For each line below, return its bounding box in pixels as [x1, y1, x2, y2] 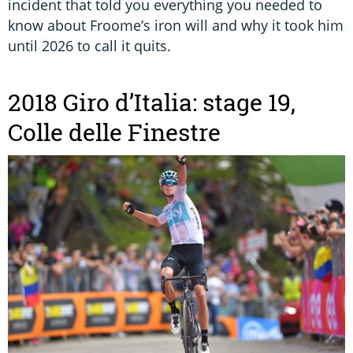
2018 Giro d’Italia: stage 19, [8, 87, 295, 119]
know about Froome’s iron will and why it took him [8, 16, 344, 35]
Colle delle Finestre [8, 117, 221, 149]
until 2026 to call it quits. [8, 36, 171, 56]
